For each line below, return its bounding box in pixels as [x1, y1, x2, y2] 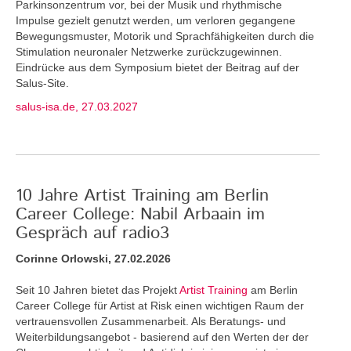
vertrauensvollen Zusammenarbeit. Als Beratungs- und [16, 314, 286, 327]
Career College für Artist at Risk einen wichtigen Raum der [16, 299, 304, 312]
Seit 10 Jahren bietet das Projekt [16, 283, 179, 296]
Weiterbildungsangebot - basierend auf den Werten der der [16, 330, 309, 343]
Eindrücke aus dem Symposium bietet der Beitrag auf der [16, 60, 299, 74]
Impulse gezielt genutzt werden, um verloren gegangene [16, 13, 295, 27]
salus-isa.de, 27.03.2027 [16, 100, 138, 113]
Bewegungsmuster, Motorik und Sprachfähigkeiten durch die [16, 29, 314, 42]
